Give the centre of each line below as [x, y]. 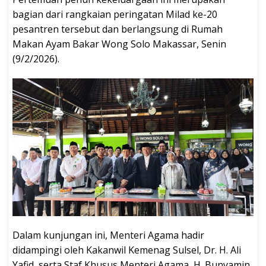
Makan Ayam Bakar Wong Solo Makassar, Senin [119, 44]
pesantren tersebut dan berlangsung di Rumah [118, 29]
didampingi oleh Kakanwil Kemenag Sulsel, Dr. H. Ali [127, 250]
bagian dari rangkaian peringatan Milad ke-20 [115, 14]
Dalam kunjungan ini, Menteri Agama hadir [108, 235]
